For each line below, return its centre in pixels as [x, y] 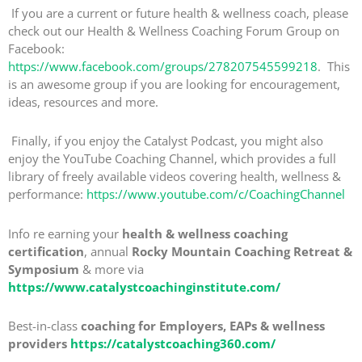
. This [334, 66]
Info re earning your [65, 233]
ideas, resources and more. [83, 102]
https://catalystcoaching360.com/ [173, 343]
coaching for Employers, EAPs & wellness [203, 325]
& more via [112, 269]
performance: [47, 194]
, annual [108, 251]
